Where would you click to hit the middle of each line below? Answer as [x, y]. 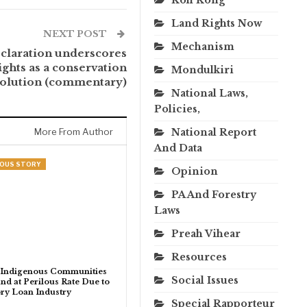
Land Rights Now [217, 23]
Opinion [195, 171]
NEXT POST [76, 34]
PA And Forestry [214, 194]
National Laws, [210, 93]
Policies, [177, 109]
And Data [178, 148]
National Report [214, 132]
